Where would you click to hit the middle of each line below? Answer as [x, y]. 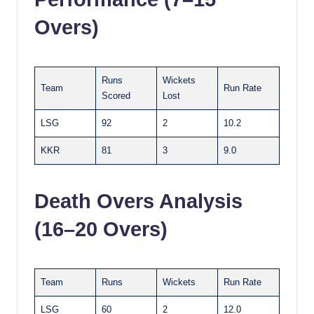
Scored [116, 95]
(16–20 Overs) [101, 229]
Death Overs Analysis [138, 201]
